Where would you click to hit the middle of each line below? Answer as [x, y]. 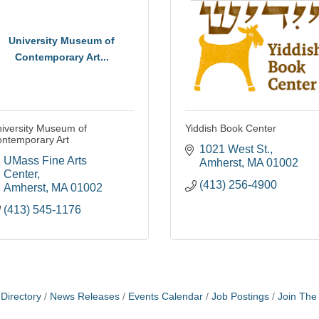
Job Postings [240, 297]
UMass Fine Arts [45, 161]
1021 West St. [235, 150]
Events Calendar [166, 297]
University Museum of [62, 40]
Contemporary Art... [62, 57]
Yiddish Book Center [231, 129]
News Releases [85, 297]
